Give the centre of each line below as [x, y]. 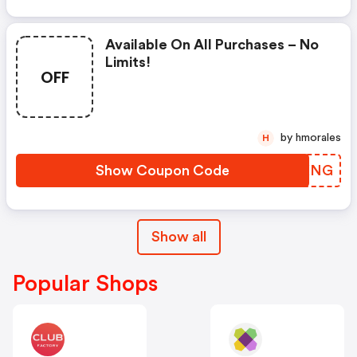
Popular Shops [85, 284]
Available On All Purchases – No [212, 45]
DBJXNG [302, 171]
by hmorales [318, 138]
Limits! [128, 63]
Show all [178, 237]
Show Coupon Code [163, 171]
